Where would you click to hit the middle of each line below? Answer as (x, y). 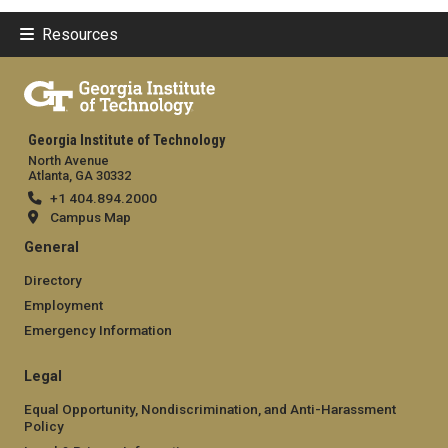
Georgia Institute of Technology (126, 140)
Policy (44, 425)
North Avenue (68, 160)
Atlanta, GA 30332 (79, 175)
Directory (53, 279)
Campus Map (90, 216)
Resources (80, 34)
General (51, 247)
